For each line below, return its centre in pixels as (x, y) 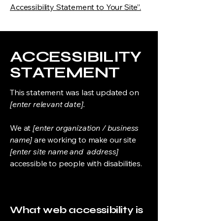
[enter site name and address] (64, 151)
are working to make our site (84, 140)
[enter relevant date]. (48, 104)
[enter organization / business (86, 128)
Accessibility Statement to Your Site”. (75, 7)
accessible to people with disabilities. (76, 163)
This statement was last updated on (74, 92)
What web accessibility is (76, 210)
